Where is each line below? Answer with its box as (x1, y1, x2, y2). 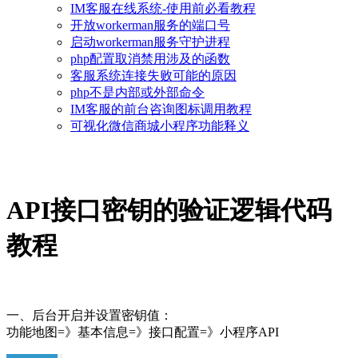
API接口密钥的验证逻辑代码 (6, 195, 332, 225)
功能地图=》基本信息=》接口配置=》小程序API (6, 325, 279, 340)
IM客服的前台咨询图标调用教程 (70, 102, 252, 116)
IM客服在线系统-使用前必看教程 (70, 2, 256, 15)
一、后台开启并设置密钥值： (6, 308, 173, 323)
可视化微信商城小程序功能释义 (70, 119, 249, 133)
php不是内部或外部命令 (70, 86, 205, 99)
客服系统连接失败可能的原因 (70, 69, 237, 82)
